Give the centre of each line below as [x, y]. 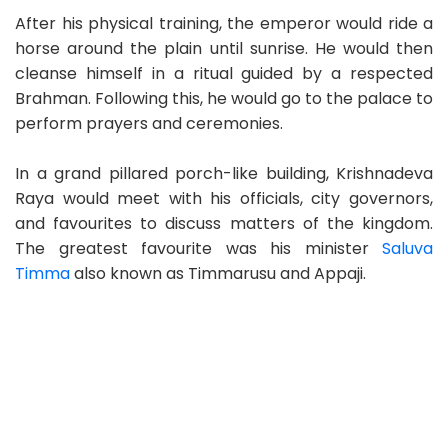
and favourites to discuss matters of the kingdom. [224, 223]
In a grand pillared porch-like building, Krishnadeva [224, 173]
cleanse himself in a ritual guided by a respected [224, 73]
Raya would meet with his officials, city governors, [224, 198]
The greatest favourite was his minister [198, 248]
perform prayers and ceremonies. [149, 123]
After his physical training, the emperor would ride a [224, 23]
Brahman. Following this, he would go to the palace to [224, 98]
